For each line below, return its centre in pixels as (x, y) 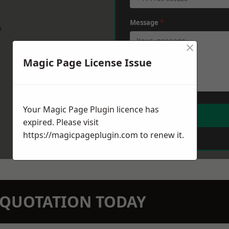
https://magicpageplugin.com (81, 135)
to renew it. (161, 135)
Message (145, 22)
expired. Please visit (61, 122)
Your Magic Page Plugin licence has (91, 110)
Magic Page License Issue (87, 63)
